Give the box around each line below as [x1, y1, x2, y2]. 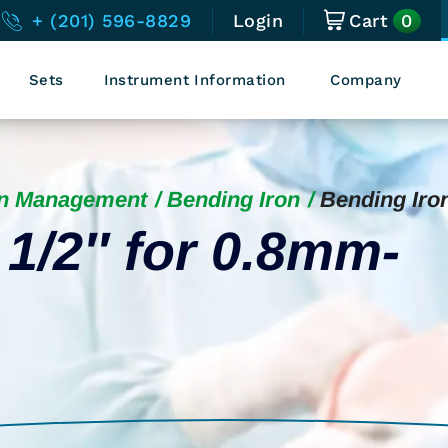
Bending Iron [167, 187, 300, 212]
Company [330, 70, 402, 89]
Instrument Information [103, 70, 286, 89]
